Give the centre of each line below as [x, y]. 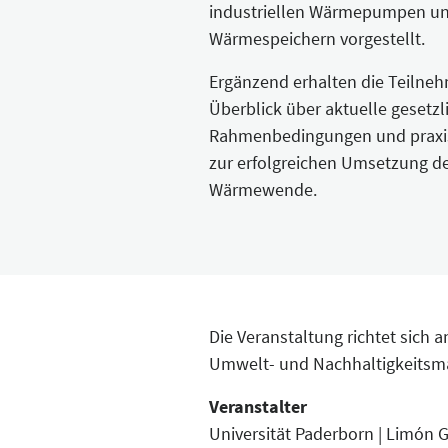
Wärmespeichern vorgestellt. [317, 38]
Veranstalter [258, 406]
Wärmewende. [263, 189]
